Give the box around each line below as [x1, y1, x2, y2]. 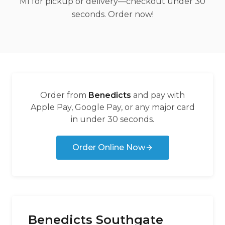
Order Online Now [72, 143, 145, 152]
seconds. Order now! [71, 10, 154, 19]
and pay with [133, 90, 185, 100]
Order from [40, 90, 86, 100]
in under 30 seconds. [71, 115, 154, 124]
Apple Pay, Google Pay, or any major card [30, 102, 195, 112]
